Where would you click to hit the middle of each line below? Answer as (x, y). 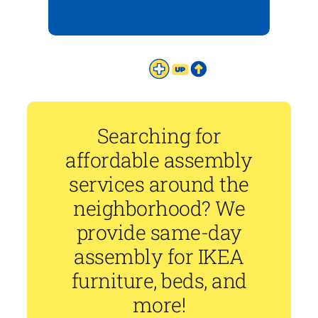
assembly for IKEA (159, 257)
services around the (159, 184)
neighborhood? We (159, 208)
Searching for (159, 136)
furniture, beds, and (159, 281)
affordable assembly (159, 160)
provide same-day (159, 232)
